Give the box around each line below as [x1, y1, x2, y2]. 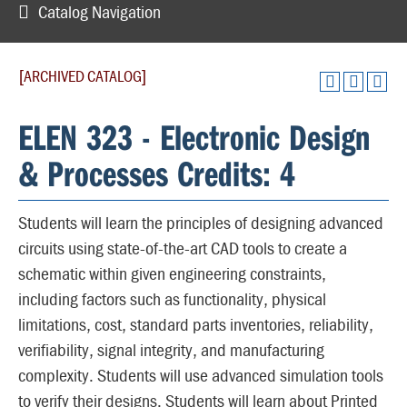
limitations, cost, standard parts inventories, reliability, [18, 313, 373, 335]
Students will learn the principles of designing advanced [18, 211, 383, 233]
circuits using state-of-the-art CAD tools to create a [18, 236, 347, 259]
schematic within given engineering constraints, [18, 262, 326, 284]
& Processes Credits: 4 [18, 150, 295, 195]
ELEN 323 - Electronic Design [18, 114, 370, 159]
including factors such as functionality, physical [18, 287, 326, 310]
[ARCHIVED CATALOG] [19, 65, 146, 86]
